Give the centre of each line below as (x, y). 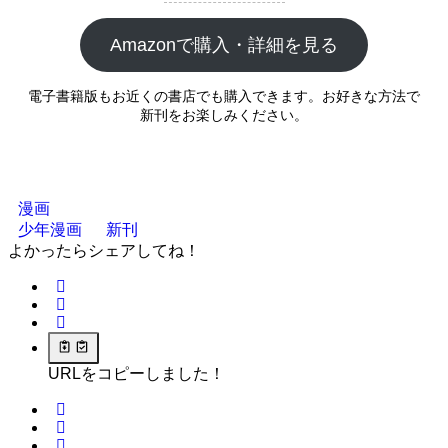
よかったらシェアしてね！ (104, 250)
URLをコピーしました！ (136, 374)
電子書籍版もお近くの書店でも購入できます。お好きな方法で (224, 95)
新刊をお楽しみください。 (224, 114)
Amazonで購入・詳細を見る (224, 45)
